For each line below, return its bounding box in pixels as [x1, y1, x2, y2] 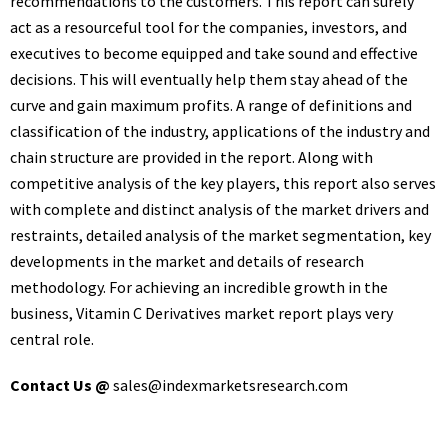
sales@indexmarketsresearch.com [113, 375, 348, 395]
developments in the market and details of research [10, 251, 364, 271]
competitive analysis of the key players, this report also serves [10, 173, 436, 193]
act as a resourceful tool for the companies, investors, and [10, 17, 407, 37]
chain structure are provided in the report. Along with [10, 147, 373, 167]
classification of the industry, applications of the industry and [10, 121, 430, 141]
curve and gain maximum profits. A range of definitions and [10, 95, 412, 115]
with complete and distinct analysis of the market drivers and [10, 199, 429, 219]
